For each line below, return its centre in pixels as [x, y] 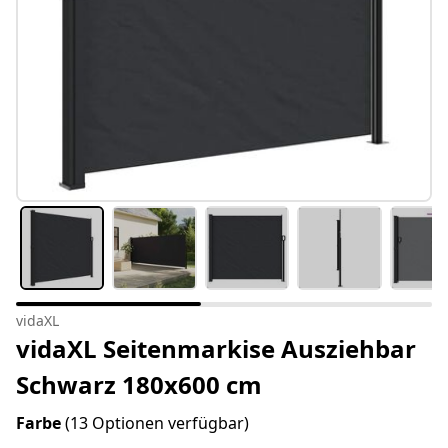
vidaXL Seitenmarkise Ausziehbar [216, 349]
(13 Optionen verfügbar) [157, 423]
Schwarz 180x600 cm [139, 385]
